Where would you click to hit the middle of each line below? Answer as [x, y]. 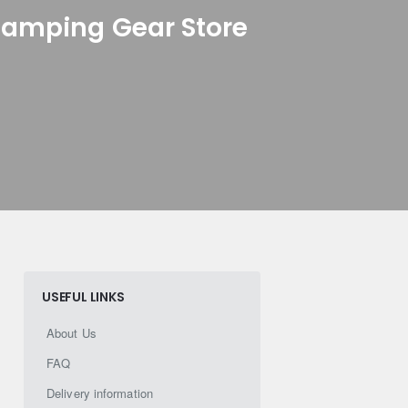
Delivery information [100, 393]
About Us [71, 333]
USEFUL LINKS [83, 297]
